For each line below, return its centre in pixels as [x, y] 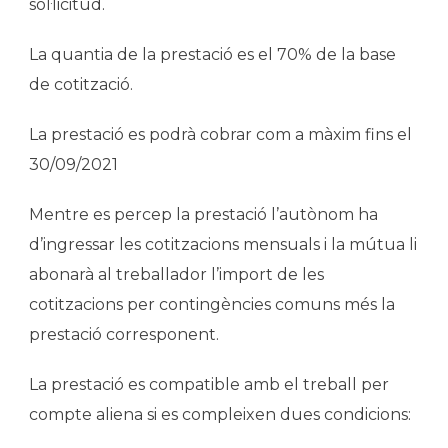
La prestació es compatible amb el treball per [209, 384]
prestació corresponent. [124, 334]
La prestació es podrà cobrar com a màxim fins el [220, 134]
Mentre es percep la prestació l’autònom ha [203, 214]
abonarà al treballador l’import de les [176, 274]
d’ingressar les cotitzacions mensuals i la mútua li [223, 244]
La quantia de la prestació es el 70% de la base [212, 54]
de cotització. [81, 84]
